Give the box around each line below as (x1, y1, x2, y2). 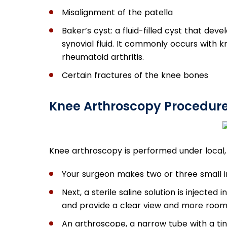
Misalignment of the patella (62, 6, 173, 18)
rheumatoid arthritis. (62, 51, 144, 63)
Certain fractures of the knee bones (62, 69, 208, 81)
